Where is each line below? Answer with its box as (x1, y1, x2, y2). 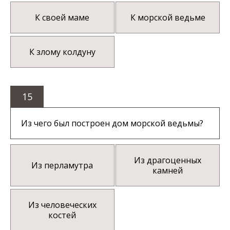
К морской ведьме (130, 12, 205, 24)
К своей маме (35, 12, 90, 24)
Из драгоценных (134, 155, 202, 166)
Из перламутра (31, 160, 93, 171)
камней (152, 165, 183, 177)
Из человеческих (28, 199, 97, 211)
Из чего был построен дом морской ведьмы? (21, 118, 203, 129)
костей (48, 209, 76, 221)
